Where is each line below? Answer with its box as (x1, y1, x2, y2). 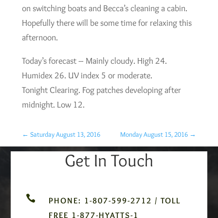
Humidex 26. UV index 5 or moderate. (21, 70, 152, 81)
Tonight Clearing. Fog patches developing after (21, 85, 181, 96)
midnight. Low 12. (21, 99, 85, 110)
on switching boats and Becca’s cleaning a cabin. (21, 3, 187, 14)
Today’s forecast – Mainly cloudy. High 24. (21, 55, 167, 67)
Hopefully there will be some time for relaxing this (21, 18, 192, 29)
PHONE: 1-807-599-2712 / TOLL (48, 196, 181, 206)
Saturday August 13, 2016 (30, 130, 100, 139)
